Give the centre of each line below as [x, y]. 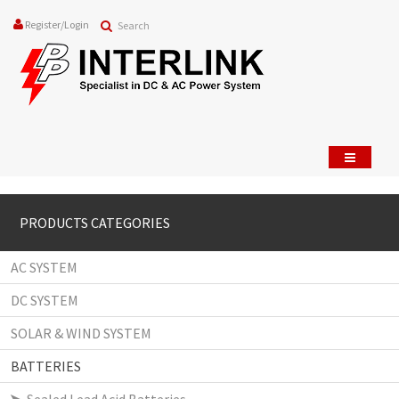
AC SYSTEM [44, 268]
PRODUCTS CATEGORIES [95, 223]
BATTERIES [46, 366]
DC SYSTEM [45, 301]
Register [43, 24]
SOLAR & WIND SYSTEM [81, 334]
